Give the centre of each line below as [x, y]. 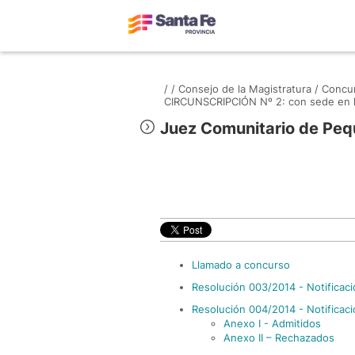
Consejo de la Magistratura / [248, 89]
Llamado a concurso [241, 265]
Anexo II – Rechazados [279, 338]
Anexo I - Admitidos [272, 323]
